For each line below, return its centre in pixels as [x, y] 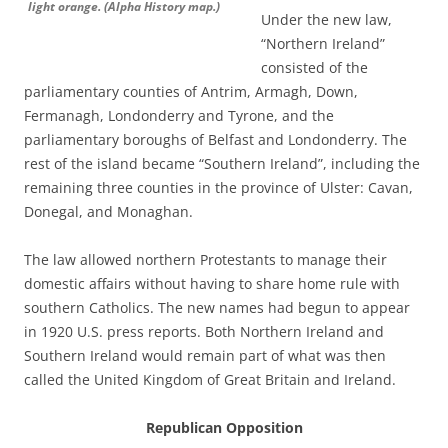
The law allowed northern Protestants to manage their [205, 259]
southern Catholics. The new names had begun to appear [217, 307]
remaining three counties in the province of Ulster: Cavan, [218, 187]
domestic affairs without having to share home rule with [212, 283]
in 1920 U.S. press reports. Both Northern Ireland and [204, 331]
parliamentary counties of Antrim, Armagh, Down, [191, 91]
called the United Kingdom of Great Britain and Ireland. [210, 379]
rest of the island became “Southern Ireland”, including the [222, 163]
